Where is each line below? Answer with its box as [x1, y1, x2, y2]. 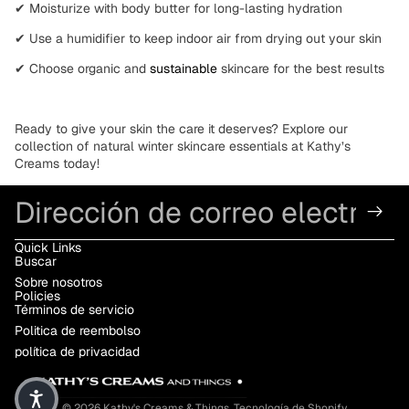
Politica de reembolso [15, 321, 141, 339]
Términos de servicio [15, 300, 134, 318]
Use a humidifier [29, 29, 125, 47]
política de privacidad [15, 342, 140, 360]
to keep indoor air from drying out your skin [125, 29, 382, 47]
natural [93, 137, 134, 154]
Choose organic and [29, 59, 150, 77]
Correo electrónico [15, 184, 122, 202]
